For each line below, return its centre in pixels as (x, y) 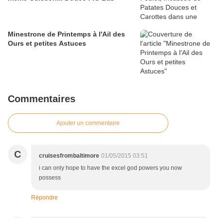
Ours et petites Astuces (47, 44)
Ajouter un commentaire (88, 123)
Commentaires (42, 99)
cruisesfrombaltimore (69, 156)
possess (50, 178)
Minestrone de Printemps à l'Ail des (66, 34)
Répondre (45, 198)
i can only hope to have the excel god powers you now (110, 168)
